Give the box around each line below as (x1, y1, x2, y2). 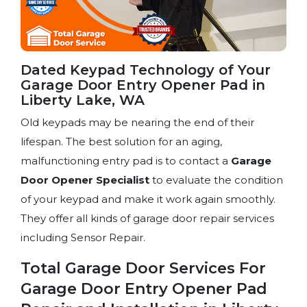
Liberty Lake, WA (21, 91, 145, 108)
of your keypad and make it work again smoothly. (21, 192, 275, 206)
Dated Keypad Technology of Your (21, 61, 271, 78)
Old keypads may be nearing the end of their (21, 115, 254, 129)
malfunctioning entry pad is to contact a (21, 153, 231, 167)
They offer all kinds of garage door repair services (21, 211, 274, 225)
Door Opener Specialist (21, 173, 149, 186)
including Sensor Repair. (21, 230, 145, 244)
